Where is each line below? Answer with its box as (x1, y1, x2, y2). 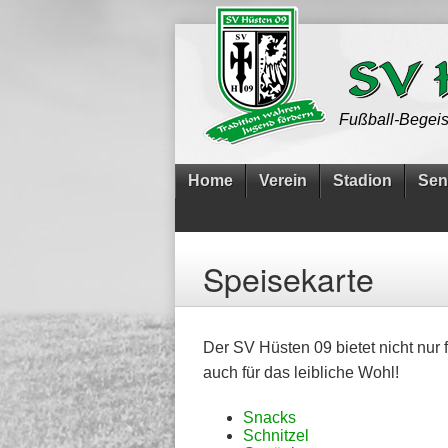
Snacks (243, 409, 296, 426)
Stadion (333, 172, 392, 189)
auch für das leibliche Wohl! (203, 364, 399, 381)
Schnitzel (243, 427, 309, 444)
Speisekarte (203, 255, 374, 301)
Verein (259, 172, 307, 189)
